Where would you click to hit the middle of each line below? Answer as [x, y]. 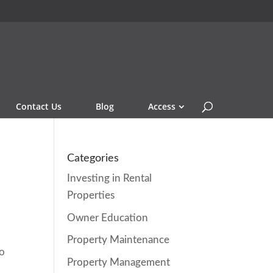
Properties [91, 195]
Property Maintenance [119, 240]
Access [162, 106]
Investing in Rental [110, 178]
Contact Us [39, 106]
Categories [93, 158]
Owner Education [108, 218]
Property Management [119, 262]
